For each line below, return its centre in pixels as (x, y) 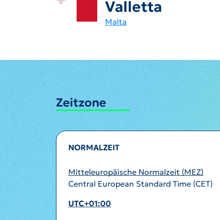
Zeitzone (81, 102)
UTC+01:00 (90, 203)
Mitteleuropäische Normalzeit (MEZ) (136, 172)
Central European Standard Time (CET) (140, 184)
